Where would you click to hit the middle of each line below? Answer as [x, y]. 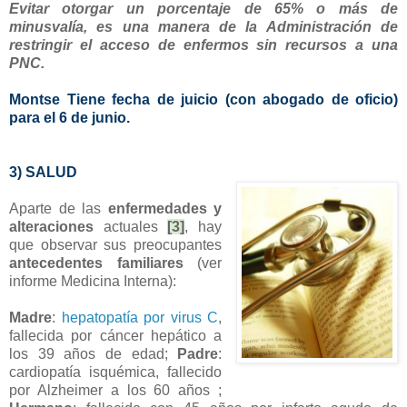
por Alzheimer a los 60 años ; [116, 391]
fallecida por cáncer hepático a [116, 336]
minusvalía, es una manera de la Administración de [203, 27]
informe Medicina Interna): [93, 282]
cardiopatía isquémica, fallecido [116, 372]
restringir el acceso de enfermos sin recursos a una [203, 45]
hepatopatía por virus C [140, 318]
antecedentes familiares [96, 263]
